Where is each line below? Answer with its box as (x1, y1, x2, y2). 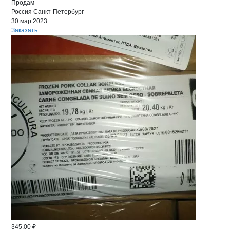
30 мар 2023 (11, 17, 47, 25)
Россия (11, 8, 32, 15)
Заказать (11, 27, 37, 34)
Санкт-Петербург (33, 8, 84, 15)
